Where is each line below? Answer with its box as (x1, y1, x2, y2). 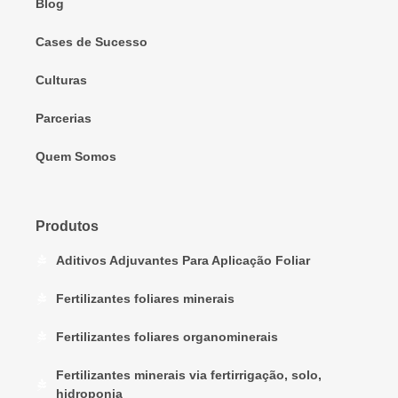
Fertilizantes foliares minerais (55, 291, 235, 306)
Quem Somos (36, 148, 116, 163)
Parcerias (36, 110, 92, 125)
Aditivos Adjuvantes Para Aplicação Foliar (55, 252, 310, 267)
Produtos (36, 218, 99, 234)
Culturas (36, 72, 87, 87)
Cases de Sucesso (36, 34, 147, 49)
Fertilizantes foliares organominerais (55, 329, 278, 344)
